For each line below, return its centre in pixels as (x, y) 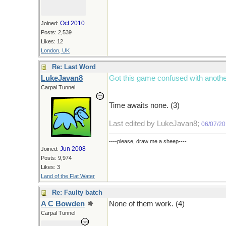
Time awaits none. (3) (144, 105)
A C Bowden (63, 204)
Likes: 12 (52, 41)
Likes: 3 (50, 167)
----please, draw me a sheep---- (148, 141)
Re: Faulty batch (77, 192)
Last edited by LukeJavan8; (155, 124)
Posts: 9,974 (56, 158)
